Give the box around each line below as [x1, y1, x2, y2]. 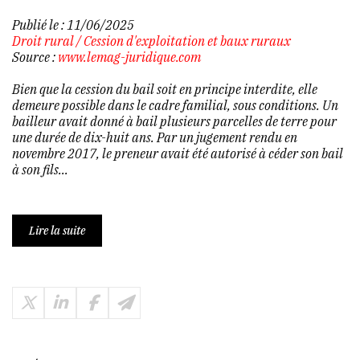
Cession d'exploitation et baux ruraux [84, 32, 291, 49]
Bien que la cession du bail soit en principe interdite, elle [12, 80, 317, 97]
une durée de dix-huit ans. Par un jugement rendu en [12, 129, 297, 145]
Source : [12, 48, 58, 65]
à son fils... [12, 161, 68, 178]
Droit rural [12, 32, 74, 49]
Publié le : [12, 16, 67, 33]
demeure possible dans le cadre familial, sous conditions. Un [12, 96, 338, 113]
